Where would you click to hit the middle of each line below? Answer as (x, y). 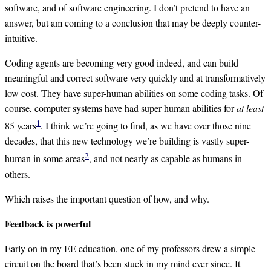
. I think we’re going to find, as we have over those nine (146, 126)
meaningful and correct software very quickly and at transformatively (135, 78)
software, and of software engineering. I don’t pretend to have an (127, 8)
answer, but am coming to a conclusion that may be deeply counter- (133, 23)
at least (250, 108)
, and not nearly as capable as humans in (165, 158)
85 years (21, 126)
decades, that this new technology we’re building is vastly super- (127, 141)
